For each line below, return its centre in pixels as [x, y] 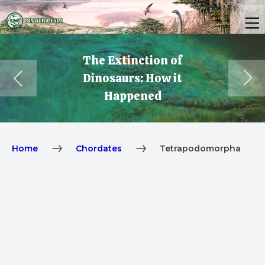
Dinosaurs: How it [132, 78]
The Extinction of [132, 61]
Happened [132, 96]
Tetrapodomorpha [200, 149]
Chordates [99, 149]
